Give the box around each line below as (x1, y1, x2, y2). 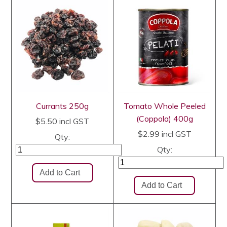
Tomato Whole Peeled (123, 100, 206, 111)
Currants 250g (36, 100, 89, 111)
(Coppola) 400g (136, 113, 193, 124)
